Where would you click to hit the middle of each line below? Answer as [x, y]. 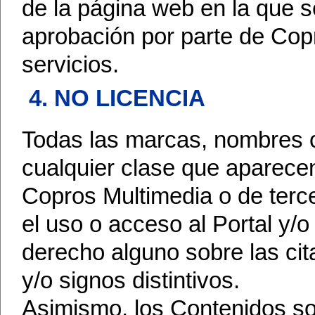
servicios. [70, 65]
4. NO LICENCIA [117, 98]
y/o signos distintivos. [131, 281]
